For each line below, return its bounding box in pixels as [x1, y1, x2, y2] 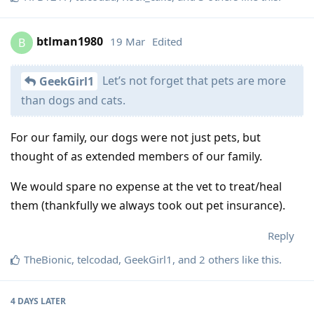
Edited [152, 34, 182, 49]
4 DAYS [11, 295, 39, 308]
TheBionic [24, 252, 71, 267]
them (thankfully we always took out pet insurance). [11, 198, 285, 214]
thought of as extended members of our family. [11, 149, 262, 165]
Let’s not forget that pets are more [100, 73, 286, 89]
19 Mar [110, 34, 145, 49]
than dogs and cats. [21, 93, 125, 109]
